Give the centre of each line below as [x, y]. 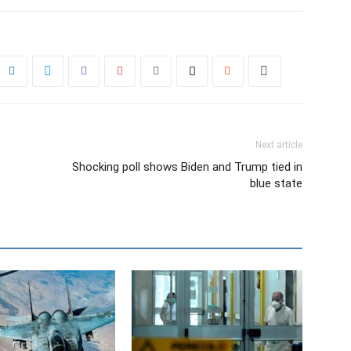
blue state [276, 183]
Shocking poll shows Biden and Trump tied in [187, 166]
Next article [279, 145]
